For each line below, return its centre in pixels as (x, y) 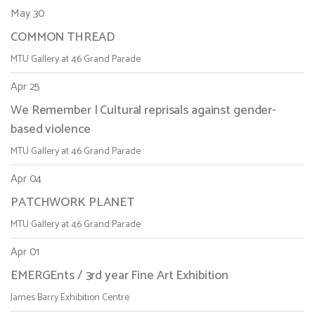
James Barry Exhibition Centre (70, 298)
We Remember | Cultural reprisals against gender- (143, 111)
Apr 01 (25, 252)
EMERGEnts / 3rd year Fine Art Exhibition (120, 276)
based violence (51, 130)
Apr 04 (26, 179)
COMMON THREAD (63, 38)
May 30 (28, 14)
